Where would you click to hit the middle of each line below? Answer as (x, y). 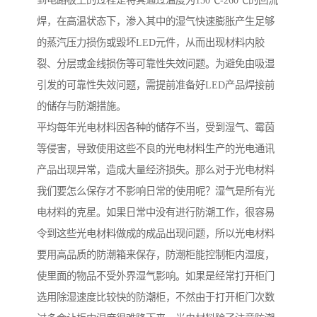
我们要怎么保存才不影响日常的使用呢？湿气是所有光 (156, 191)
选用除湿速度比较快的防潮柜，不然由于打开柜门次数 (156, 298)
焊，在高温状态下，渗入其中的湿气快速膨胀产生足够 (156, 22)
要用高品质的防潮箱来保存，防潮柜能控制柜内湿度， (156, 255)
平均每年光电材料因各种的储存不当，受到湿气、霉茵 (156, 128)
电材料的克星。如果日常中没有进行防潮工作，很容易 (156, 213)
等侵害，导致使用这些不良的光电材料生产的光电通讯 (156, 149)
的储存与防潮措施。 (81, 106)
